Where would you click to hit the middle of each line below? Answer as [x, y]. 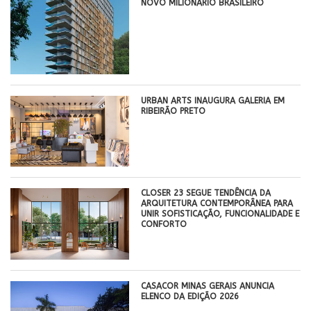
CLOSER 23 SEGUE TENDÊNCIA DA [206, 193]
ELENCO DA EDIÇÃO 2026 [190, 297]
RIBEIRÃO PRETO [174, 111]
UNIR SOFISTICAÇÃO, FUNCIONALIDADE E [220, 214]
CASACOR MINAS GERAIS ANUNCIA [208, 286]
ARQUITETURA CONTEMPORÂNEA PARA [217, 204]
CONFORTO [164, 225]
